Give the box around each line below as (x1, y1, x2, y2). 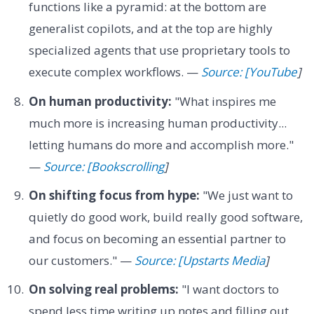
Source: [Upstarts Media (134, 252, 265, 269)
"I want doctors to (178, 281, 279, 298)
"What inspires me (171, 93, 276, 109)
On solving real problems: (28, 281, 179, 298)
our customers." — (28, 252, 135, 269)
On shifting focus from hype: (28, 187, 200, 204)
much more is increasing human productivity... (28, 114, 287, 131)
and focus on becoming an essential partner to (28, 231, 286, 247)
